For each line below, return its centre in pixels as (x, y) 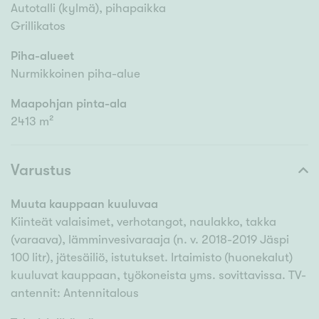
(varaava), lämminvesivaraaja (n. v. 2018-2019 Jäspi (150, 240)
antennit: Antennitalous (75, 293)
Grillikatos (38, 26)
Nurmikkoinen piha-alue (75, 74)
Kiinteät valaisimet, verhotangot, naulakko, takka (143, 222)
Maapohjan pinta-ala (69, 104)
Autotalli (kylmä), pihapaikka (88, 9)
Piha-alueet (42, 56)
